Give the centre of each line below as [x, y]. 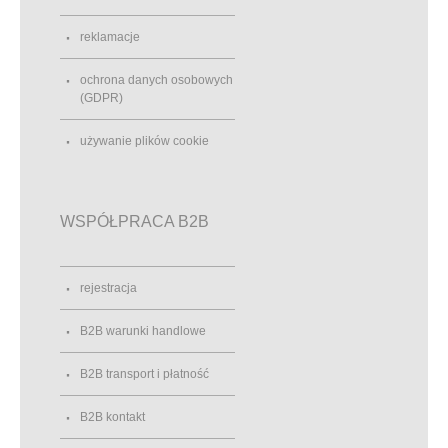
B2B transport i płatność [144, 374]
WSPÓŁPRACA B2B [134, 221]
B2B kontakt [112, 417]
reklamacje [110, 36]
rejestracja [108, 288]
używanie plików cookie [144, 140]
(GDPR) [101, 97]
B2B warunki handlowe [143, 331]
